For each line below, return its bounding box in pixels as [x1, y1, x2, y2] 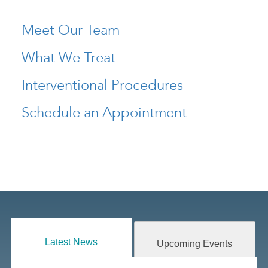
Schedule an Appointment [22, 104, 187, 121]
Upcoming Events [157, 239, 233, 249]
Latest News [45, 237, 98, 248]
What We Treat [22, 49, 115, 66]
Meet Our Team [22, 22, 120, 38]
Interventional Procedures [22, 77, 183, 93]
